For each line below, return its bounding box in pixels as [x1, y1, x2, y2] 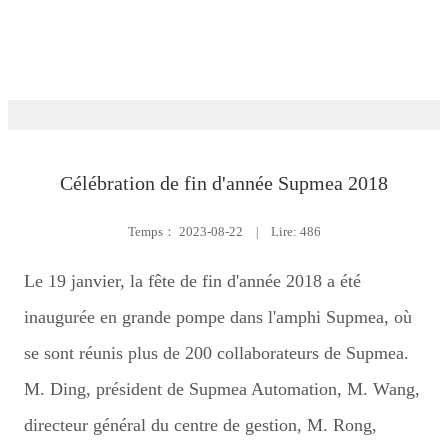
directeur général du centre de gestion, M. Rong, [24, 414, 377, 435]
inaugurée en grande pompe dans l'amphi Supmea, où [24, 306, 412, 327]
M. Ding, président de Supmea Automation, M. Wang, [24, 378, 420, 399]
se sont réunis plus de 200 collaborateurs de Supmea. [24, 342, 409, 363]
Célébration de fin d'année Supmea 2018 [60, 171, 388, 194]
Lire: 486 [270, 224, 321, 239]
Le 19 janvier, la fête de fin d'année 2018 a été [24, 270, 361, 291]
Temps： [127, 224, 179, 239]
